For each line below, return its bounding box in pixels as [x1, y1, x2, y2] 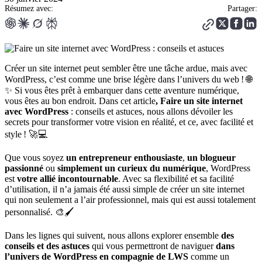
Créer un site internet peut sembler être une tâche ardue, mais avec [5, 63, 247, 74]
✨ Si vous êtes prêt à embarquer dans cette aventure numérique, [5, 85, 239, 96]
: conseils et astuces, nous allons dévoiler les [68, 106, 233, 117]
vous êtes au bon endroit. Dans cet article [5, 96, 156, 106]
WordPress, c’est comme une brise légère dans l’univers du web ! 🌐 [5, 74, 252, 85]
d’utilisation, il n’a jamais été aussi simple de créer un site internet [5, 184, 244, 195]
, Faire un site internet [156, 96, 243, 106]
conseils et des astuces [5, 241, 89, 251]
